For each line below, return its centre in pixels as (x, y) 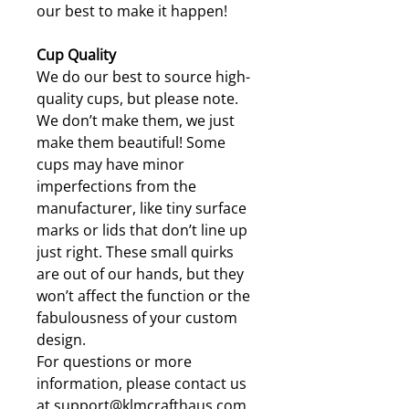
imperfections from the (116, 186)
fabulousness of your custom (137, 318)
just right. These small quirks (135, 252)
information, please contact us (142, 383)
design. (61, 340)
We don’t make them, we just (136, 121)
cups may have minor (110, 164)
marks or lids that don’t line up (142, 230)
